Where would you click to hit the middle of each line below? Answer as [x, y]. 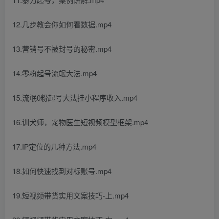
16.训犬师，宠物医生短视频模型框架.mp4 [80, 122]
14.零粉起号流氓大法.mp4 [55, 73]
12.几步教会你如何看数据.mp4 [62, 24]
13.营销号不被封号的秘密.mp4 [62, 49]
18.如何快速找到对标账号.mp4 [62, 171]
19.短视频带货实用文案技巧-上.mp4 [70, 195]
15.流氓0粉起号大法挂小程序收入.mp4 [75, 98]
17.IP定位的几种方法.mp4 [54, 146]
